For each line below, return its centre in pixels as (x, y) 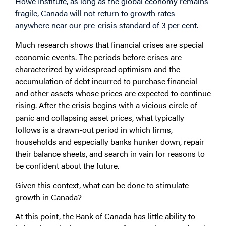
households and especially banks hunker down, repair (110, 141)
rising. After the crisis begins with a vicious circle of (106, 105)
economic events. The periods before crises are (98, 56)
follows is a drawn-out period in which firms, (94, 129)
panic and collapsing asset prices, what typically (100, 117)
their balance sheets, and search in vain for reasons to (110, 153)
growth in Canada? (48, 197)
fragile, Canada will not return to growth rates (95, 13)
